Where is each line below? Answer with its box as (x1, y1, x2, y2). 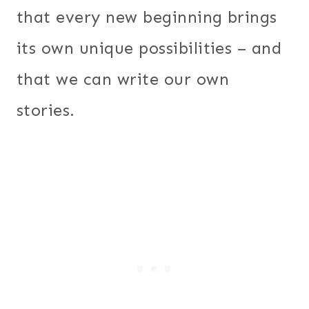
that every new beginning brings (17, 6, 277, 27)
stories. (17, 99, 75, 120)
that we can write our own (17, 68, 229, 89)
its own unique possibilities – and (17, 37, 282, 58)
